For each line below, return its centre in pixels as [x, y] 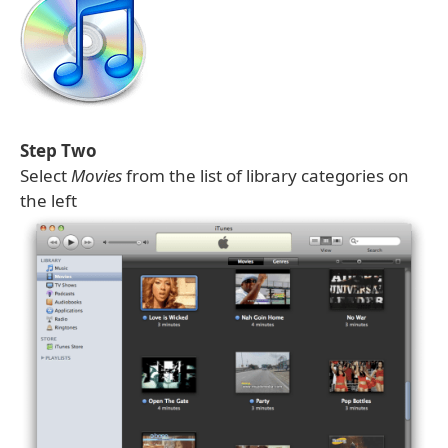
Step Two [58, 150]
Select [45, 175]
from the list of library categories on [265, 175]
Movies [96, 175]
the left [48, 200]
